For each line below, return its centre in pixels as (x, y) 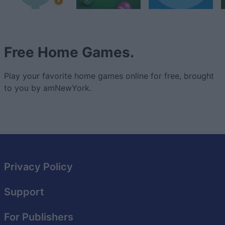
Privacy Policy (38, 167)
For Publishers (39, 217)
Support (24, 192)
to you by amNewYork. (48, 88)
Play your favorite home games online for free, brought (109, 76)
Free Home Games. (69, 52)
